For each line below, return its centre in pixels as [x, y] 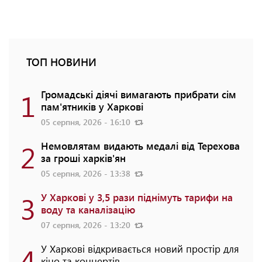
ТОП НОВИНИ [61, 62]
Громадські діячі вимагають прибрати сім [139, 94]
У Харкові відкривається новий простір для [140, 249]
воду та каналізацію [88, 210]
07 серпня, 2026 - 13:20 [87, 225]
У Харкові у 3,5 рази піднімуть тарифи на [137, 197]
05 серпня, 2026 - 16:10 [87, 122]
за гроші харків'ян [83, 158]
